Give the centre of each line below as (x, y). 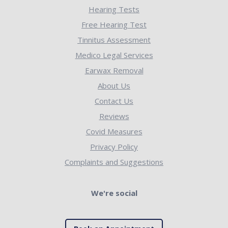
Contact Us (114, 101)
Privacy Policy (114, 147)
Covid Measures (114, 132)
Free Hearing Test (114, 25)
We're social (114, 193)
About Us (114, 86)
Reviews (114, 116)
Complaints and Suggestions (114, 162)
